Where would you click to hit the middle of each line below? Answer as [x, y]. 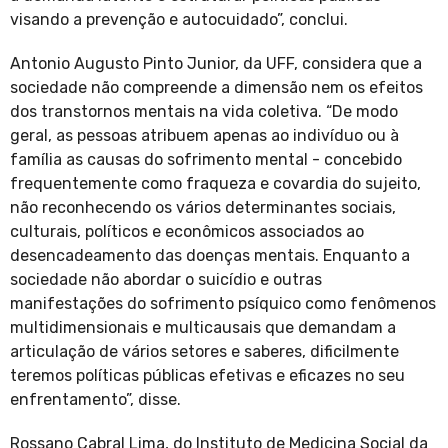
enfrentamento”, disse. [97, 400]
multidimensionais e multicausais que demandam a [203, 328]
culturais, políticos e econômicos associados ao [187, 232]
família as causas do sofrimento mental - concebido [206, 160]
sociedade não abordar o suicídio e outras [166, 280]
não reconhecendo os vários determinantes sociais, [203, 208]
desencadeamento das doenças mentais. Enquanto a [210, 256]
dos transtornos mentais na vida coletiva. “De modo [204, 112]
